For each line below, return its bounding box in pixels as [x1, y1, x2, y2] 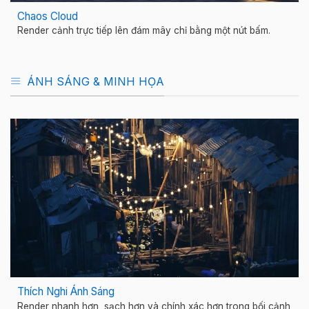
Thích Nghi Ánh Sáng [17, 285, 114, 299]
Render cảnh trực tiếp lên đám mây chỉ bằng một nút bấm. [17, 25, 270, 37]
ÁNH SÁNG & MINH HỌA [27, 74, 164, 88]
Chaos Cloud [17, 9, 78, 23]
